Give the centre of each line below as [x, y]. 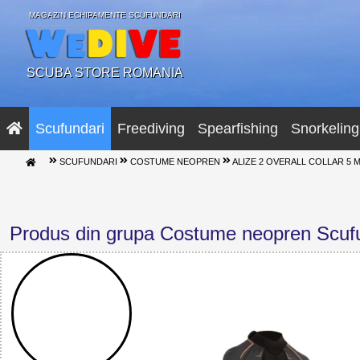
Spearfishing [238, 128]
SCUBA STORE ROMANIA [104, 72]
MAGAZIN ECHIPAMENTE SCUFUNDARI [104, 15]
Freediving [151, 128]
